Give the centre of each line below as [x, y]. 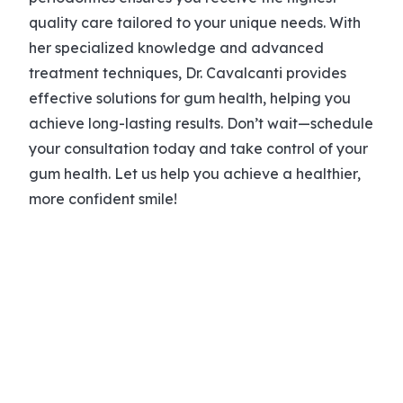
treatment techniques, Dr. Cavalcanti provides [188, 72]
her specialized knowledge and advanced [176, 47]
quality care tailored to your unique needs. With [195, 22]
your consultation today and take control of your [198, 148]
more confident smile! [103, 198]
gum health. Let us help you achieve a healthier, [195, 173]
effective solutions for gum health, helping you [190, 98]
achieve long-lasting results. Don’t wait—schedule [201, 123]
